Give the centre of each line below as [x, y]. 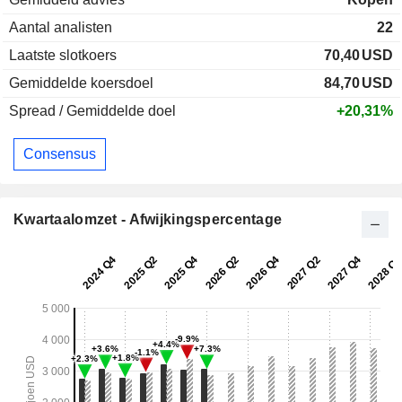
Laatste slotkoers [63, 56]
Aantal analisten [61, 28]
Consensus [60, 154]
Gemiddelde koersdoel [81, 83]
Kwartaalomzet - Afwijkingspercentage [148, 219]
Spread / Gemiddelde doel [92, 111]
